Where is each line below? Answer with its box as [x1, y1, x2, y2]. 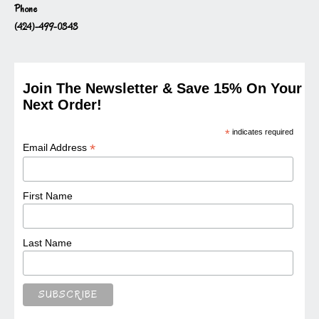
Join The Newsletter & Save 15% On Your [23, 80, 303, 96]
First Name [23, 189, 73, 202]
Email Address [23, 141, 90, 153]
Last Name [23, 236, 73, 249]
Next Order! [23, 96, 103, 113]
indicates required [230, 127, 294, 136]
